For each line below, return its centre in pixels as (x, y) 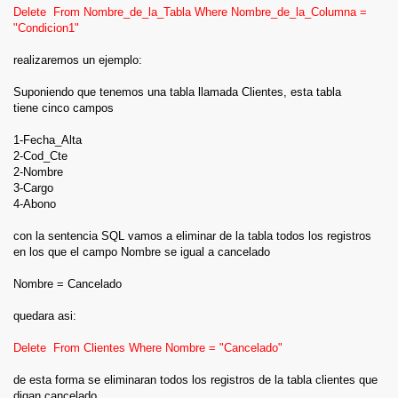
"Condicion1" (46, 28)
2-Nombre (38, 171)
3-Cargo (33, 187)
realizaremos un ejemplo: (78, 60)
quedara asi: (45, 315)
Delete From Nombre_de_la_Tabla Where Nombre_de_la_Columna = (190, 12)
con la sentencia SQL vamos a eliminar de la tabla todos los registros (192, 235)
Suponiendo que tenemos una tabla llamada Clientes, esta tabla (177, 92)
